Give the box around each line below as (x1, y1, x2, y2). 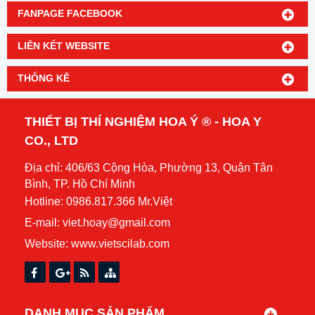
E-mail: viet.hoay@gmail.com (25, 217, 170, 229)
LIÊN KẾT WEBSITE (18, 41, 110, 52)
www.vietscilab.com (71, 238, 169, 250)
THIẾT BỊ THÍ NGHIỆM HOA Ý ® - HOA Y (25, 115, 262, 129)
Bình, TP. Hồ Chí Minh (25, 178, 135, 188)
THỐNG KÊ (18, 73, 70, 84)
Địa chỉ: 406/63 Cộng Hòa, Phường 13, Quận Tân (25, 162, 273, 174)
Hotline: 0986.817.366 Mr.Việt (25, 195, 172, 208)
